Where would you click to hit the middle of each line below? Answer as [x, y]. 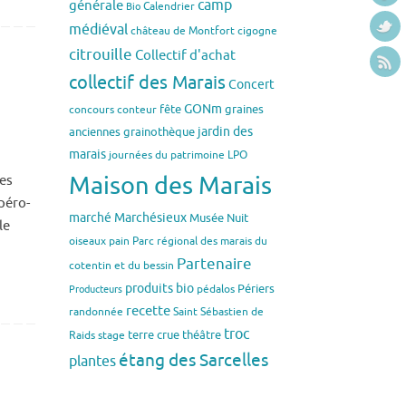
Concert [251, 85]
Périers [256, 289]
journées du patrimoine [167, 155]
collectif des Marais [147, 83]
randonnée [96, 312]
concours [92, 110]
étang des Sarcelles [193, 361]
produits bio [159, 289]
